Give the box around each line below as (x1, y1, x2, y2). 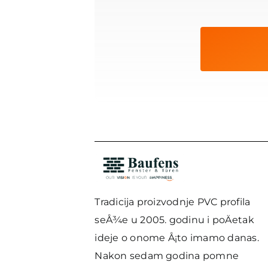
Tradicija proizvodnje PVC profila (95, 196, 251, 208)
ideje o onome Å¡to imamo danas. (95, 232, 259, 244)
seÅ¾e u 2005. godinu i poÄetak (95, 214, 254, 226)
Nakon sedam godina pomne (95, 250, 239, 262)
